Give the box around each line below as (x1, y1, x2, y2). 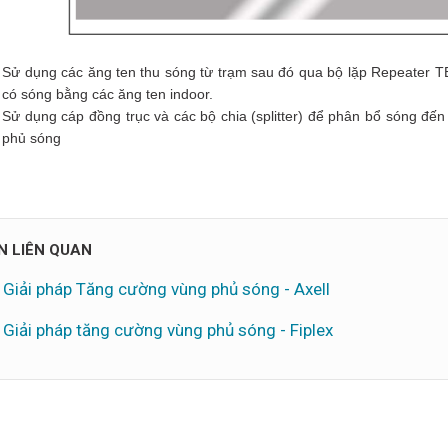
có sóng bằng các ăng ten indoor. (2, 86, 214, 103)
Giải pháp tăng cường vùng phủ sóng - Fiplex (3, 320, 334, 341)
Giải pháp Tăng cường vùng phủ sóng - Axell (3, 279, 331, 300)
